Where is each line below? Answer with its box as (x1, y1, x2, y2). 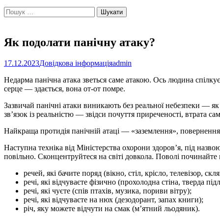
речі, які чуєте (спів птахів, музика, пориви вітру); (24, 186, 192, 195)
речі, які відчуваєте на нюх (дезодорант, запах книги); (24, 195, 203, 204)
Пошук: (3, 6, 29, 15)
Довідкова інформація (39, 58, 112, 67)
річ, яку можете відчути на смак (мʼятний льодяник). (24, 204, 200, 213)
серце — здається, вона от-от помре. (4, 84, 125, 93)
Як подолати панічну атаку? (4, 35, 155, 49)
